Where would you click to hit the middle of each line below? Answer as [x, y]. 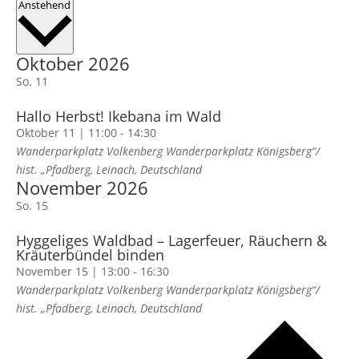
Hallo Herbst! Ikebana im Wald [118, 117]
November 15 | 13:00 [73, 272]
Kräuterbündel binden [90, 255]
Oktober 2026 [73, 64]
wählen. [94, 22]
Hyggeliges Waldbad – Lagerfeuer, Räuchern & [171, 241]
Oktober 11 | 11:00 [66, 133]
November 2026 [82, 188]
